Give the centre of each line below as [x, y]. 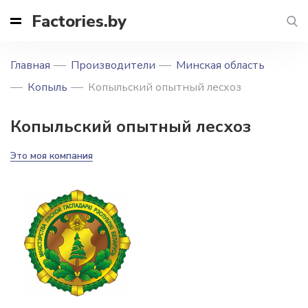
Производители [113, 65]
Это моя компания [52, 156]
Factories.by [79, 21]
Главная [30, 65]
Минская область [220, 65]
